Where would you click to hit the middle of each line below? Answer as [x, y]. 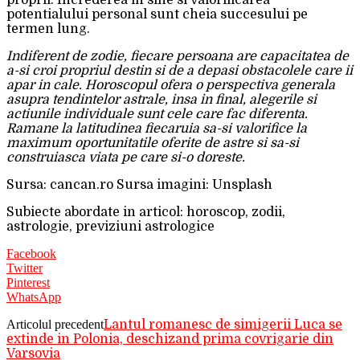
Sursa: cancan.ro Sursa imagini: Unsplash [139, 185]
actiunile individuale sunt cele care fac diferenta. [157, 115]
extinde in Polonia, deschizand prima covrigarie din [170, 340]
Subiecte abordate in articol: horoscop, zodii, [146, 213]
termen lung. [48, 29]
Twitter [25, 268]
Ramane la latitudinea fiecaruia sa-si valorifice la [157, 129]
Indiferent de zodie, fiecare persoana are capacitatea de [178, 57]
